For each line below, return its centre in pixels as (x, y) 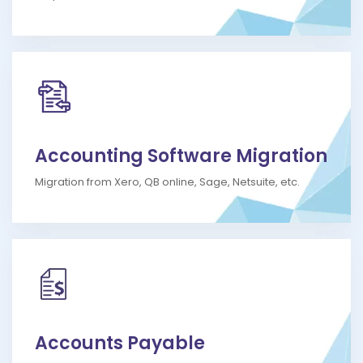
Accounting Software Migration (181, 156)
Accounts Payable (120, 344)
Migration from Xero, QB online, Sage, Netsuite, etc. (167, 182)
